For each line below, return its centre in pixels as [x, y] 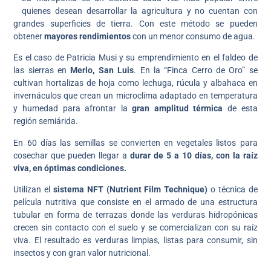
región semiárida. [46, 121]
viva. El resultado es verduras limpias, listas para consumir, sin [135, 240]
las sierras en [42, 70]
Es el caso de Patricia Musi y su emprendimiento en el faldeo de [135, 58]
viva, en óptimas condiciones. [70, 168]
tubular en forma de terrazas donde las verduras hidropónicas [135, 215]
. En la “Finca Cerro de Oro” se [196, 70]
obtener [28, 36]
